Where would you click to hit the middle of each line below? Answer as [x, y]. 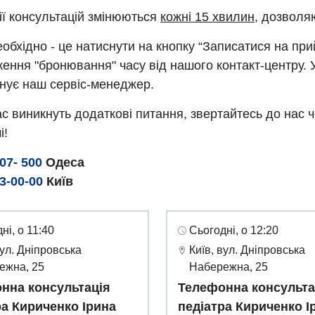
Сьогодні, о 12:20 [234, 231]
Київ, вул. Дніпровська [247, 250]
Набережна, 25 [229, 267]
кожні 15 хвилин [207, 17]
